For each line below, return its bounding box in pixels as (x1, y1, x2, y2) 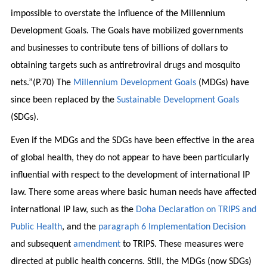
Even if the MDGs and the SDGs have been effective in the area (10, 135, 254, 145)
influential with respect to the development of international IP (10, 170, 250, 180)
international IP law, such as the (10, 204, 136, 215)
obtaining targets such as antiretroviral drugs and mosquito (10, 60, 240, 70)
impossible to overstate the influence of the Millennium (10, 8, 225, 18)
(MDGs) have (195, 77, 249, 88)
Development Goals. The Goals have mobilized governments (10, 26, 243, 36)
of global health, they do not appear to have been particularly (10, 153, 249, 163)
